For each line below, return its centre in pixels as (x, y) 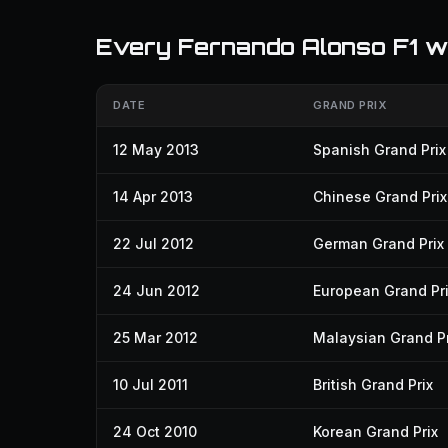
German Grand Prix (378, 243)
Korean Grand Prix (375, 431)
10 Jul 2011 (150, 384)
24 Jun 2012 (156, 290)
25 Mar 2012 (155, 337)
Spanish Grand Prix (379, 149)
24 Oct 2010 (155, 431)
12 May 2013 (156, 149)
